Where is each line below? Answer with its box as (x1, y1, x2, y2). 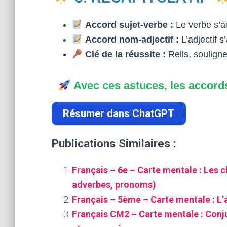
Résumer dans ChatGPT (63, 107, 175, 120)
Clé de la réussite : (85, 49, 166, 59)
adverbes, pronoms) (72, 179, 156, 191)
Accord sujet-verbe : (85, 20, 173, 30)
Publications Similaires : (52, 137, 176, 150)
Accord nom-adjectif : (85, 34, 179, 45)
